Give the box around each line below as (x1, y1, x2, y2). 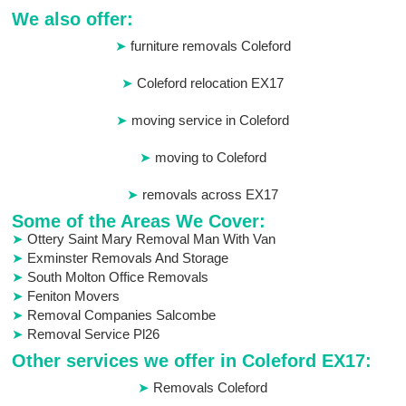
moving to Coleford (154, 150, 266, 166)
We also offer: (12, 9, 134, 30)
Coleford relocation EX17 (137, 75, 285, 92)
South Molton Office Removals (27, 269, 209, 285)
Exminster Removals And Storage (27, 250, 229, 266)
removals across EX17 (142, 187, 279, 203)
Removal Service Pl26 (27, 326, 160, 343)
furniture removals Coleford (130, 38, 291, 54)
